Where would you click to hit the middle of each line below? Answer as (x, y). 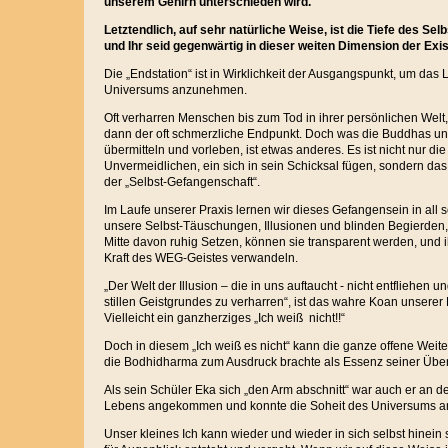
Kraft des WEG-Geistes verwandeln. (201, 258)
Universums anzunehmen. (175, 90)
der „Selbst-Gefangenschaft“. (182, 182)
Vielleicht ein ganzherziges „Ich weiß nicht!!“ (224, 318)
